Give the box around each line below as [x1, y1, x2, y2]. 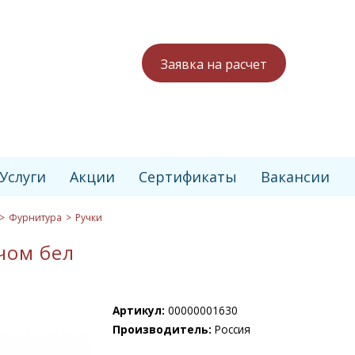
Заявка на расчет [161, 55, 267, 73]
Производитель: [112, 322, 212, 337]
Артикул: [112, 303, 168, 318]
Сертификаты [139, 167, 237, 186]
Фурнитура [9, 211, 62, 224]
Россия [211, 322, 250, 337]
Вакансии [261, 167, 330, 186]
